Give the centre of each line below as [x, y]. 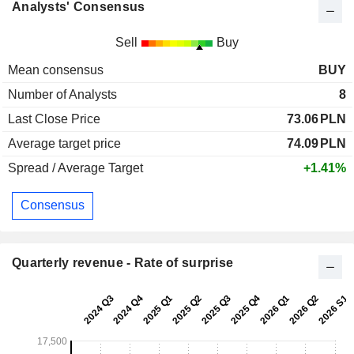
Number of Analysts [62, 94]
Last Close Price [54, 119]
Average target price [64, 143]
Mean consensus [56, 70]
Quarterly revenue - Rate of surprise [123, 262]
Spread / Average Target [75, 168]
